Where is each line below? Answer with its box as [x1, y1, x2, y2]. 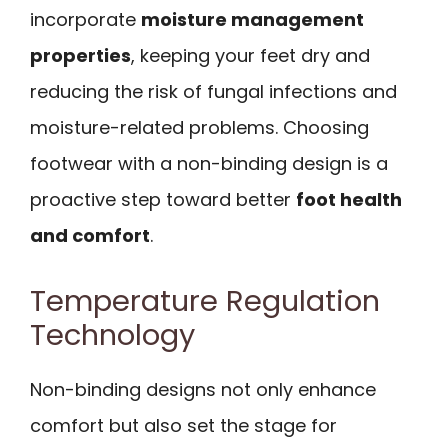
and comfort [30, 222, 150, 248]
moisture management [141, 6, 364, 32]
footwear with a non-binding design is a [30, 150, 388, 176]
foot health [296, 186, 402, 212]
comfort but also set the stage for [30, 413, 337, 439]
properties [30, 42, 131, 68]
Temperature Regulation [30, 281, 380, 322]
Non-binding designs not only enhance [30, 377, 376, 403]
